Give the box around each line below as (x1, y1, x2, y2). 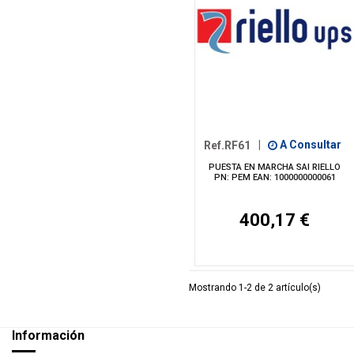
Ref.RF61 (204, 138, 251, 152)
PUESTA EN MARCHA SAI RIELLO (209, 161, 341, 172)
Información (12, 328, 85, 344)
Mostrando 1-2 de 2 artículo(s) (189, 282, 321, 294)
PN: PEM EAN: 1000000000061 (213, 171, 336, 183)
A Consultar (277, 138, 341, 152)
